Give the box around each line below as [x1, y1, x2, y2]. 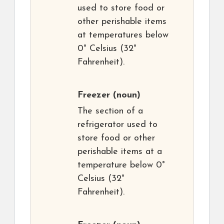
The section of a [77, 106, 143, 116]
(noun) [110, 90, 140, 100]
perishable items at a [77, 147, 162, 157]
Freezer [77, 90, 110, 100]
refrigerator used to [77, 120, 157, 130]
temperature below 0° [77, 160, 165, 170]
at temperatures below [77, 30, 168, 40]
